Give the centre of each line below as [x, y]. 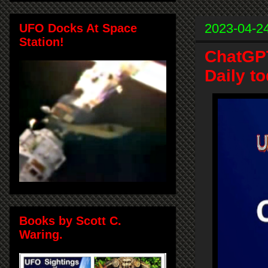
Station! [42, 42]
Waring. [41, 234]
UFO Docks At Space [78, 28]
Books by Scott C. [70, 220]
